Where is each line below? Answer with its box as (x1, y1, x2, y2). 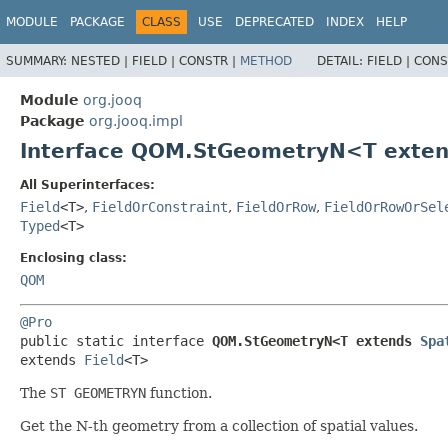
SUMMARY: (6, 53, 71, 68)
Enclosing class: (20, 250, 127, 265)
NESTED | (71, 53, 132, 68)
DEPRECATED (235, 15, 314, 29)
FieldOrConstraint (92, 198, 228, 215)
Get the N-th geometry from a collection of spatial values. (20, 417, 418, 434)
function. (146, 384, 212, 401)
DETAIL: (317, 53, 367, 68)
